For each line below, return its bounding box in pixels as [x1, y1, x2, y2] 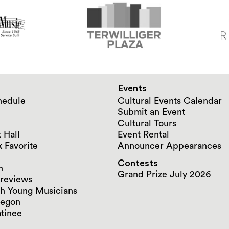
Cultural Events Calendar [118, 96, 222, 105]
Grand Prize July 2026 [118, 169, 211, 179]
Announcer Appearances [118, 141, 221, 150]
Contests [118, 158, 158, 168]
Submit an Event [118, 107, 185, 117]
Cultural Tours [118, 118, 176, 128]
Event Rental [118, 129, 169, 139]
